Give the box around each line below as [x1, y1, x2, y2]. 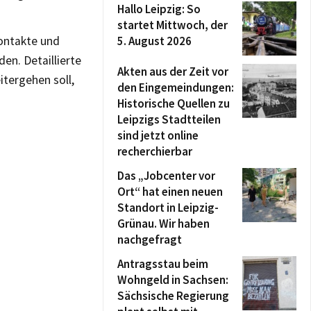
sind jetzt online [117, 128, 199, 143]
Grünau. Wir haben [117, 216, 210, 231]
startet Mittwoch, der [117, 17, 228, 33]
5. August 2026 [117, 33, 192, 49]
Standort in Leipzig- [117, 200, 219, 215]
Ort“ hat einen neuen [117, 184, 223, 199]
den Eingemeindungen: [117, 80, 234, 95]
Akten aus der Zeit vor [117, 64, 228, 79]
